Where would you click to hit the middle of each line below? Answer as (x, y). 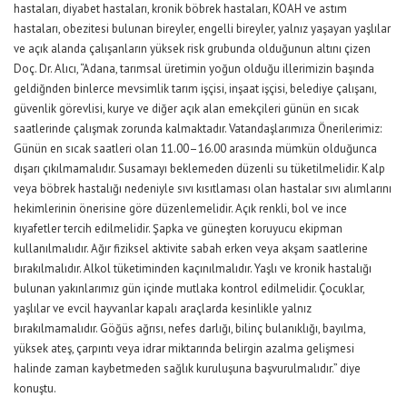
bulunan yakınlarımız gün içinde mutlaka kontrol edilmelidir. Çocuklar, (189, 288)
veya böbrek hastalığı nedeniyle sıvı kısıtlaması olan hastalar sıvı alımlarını (203, 189)
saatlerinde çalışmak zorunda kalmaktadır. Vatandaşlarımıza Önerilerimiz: (198, 129)
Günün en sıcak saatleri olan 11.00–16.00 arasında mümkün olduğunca (195, 149)
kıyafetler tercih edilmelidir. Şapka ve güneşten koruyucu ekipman (178, 228)
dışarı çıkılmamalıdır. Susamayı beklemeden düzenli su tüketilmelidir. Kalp (199, 169)
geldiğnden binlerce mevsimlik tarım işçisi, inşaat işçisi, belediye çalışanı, (195, 89)
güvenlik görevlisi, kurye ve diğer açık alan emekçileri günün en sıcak (186, 109)
